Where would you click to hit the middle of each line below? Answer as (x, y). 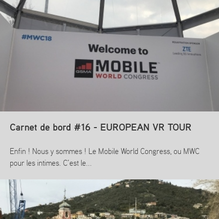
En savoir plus (36, 190)
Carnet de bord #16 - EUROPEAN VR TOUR (101, 127)
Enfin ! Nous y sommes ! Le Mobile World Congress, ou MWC (105, 152)
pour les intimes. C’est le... (51, 163)
